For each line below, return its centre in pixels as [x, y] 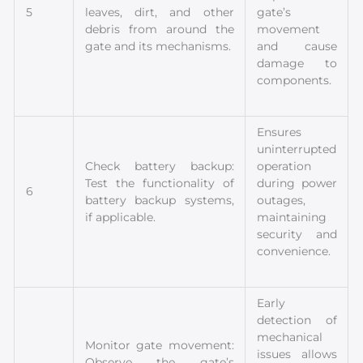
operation [284, 166]
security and [297, 234]
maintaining [292, 217]
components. [295, 80]
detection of [297, 320]
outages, [282, 200]
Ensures [280, 132]
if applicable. [121, 217]
